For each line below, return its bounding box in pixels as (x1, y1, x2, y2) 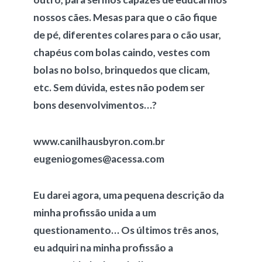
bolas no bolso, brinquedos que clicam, (33, 64, 210, 76)
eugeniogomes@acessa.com (33, 153, 166, 165)
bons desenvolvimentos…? (33, 99, 158, 111)
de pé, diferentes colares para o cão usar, (33, 29, 221, 41)
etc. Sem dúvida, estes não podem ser (33, 81, 205, 94)
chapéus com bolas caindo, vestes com (33, 46, 210, 58)
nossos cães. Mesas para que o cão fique (33, 11, 217, 23)
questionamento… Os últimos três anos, (33, 224, 219, 236)
